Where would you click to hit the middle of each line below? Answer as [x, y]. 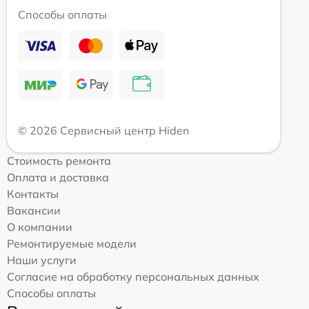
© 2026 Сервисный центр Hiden [103, 131]
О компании [40, 227]
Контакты [33, 194]
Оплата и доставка [58, 178]
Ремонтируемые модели [72, 244]
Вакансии [34, 211]
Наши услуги [42, 260]
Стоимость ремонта [59, 161]
